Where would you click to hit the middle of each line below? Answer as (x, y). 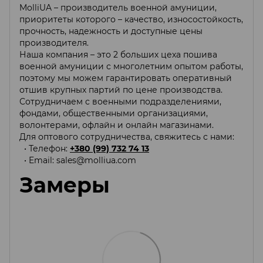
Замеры (65, 185)
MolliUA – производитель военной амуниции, (118, 7)
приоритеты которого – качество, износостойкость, (131, 19)
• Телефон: (45, 148)
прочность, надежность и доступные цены (111, 31)
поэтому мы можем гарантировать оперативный (126, 78)
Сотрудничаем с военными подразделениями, (120, 101)
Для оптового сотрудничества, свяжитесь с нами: (127, 136)
